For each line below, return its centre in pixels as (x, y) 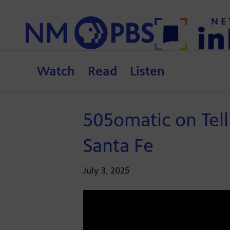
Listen (147, 71)
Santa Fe (118, 146)
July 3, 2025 (106, 171)
